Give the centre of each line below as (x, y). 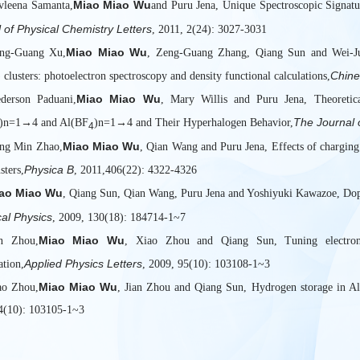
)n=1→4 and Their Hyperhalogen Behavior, (194, 122)
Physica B (49, 169)
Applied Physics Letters (83, 264)
